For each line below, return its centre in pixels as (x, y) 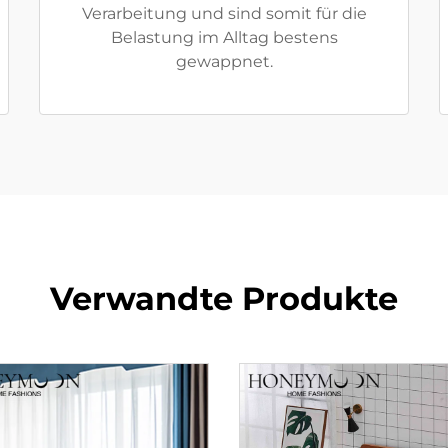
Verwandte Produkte (224, 298)
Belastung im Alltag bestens (224, 37)
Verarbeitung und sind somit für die (224, 13)
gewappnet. (224, 61)
